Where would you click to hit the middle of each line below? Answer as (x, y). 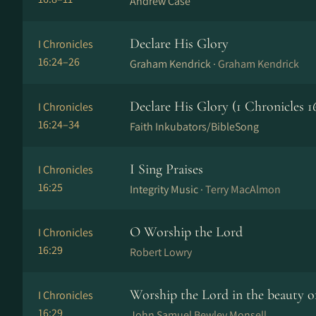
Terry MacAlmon (243, 189)
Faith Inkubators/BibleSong (194, 127)
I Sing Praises (166, 169)
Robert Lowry (161, 252)
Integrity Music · (168, 189)
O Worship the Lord (186, 232)
